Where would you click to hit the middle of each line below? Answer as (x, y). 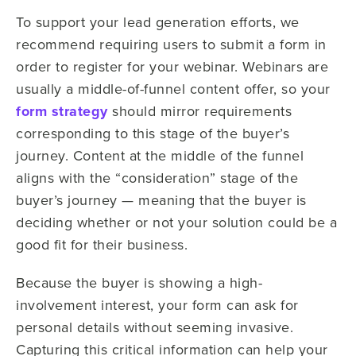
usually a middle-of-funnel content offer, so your (173, 88)
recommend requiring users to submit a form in (171, 44)
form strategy (62, 111)
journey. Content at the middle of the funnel (160, 155)
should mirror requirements (199, 110)
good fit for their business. (102, 244)
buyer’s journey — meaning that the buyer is (161, 199)
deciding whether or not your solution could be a (176, 222)
